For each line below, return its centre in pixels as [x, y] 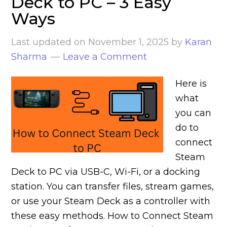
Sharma [29, 57]
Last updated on [50, 42]
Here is [191, 84]
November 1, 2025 [129, 42]
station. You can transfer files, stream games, [113, 186]
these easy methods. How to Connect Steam [112, 216]
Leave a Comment [105, 57]
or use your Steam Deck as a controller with [111, 201]
